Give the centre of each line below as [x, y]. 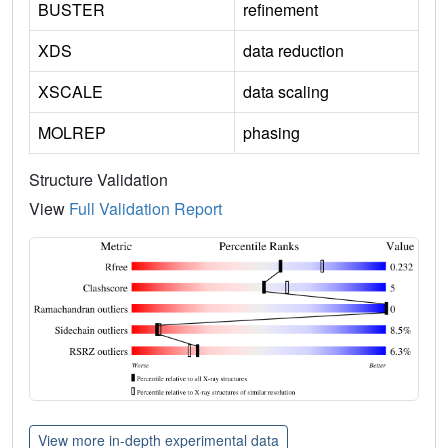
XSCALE [70, 91]
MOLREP [72, 132]
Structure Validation [98, 179]
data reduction [293, 50]
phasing [271, 132]
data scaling [286, 91]
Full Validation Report [145, 208]
